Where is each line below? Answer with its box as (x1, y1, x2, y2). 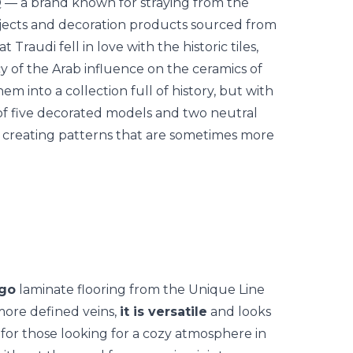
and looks (207, 304, 271, 319)
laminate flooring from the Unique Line (16, 282, 265, 297)
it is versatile (120, 304, 207, 319)
